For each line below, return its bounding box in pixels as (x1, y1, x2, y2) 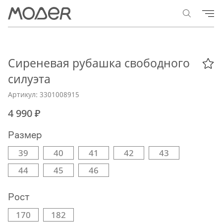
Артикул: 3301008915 (8, 90, 79, 99)
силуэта (8, 71, 51, 87)
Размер (8, 129, 42, 141)
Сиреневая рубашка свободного (8, 55, 190, 71)
